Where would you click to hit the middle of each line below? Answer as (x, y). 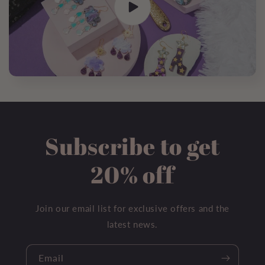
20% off (132, 175)
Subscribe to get (132, 146)
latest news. (132, 224)
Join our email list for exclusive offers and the (132, 209)
